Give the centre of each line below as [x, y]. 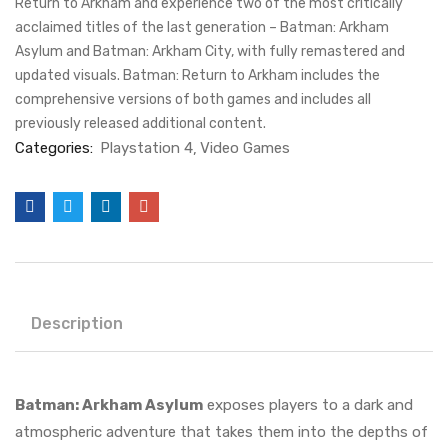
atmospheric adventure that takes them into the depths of [221, 432]
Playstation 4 [146, 148]
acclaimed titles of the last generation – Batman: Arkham [202, 27]
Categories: [56, 148]
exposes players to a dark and [308, 405]
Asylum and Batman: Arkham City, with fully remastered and [210, 51]
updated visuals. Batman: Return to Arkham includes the [197, 75]
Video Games [245, 148]
